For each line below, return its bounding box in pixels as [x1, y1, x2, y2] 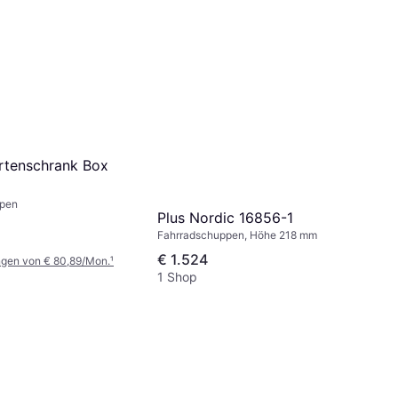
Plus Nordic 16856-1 [157, 209, 293, 227]
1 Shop [157, 269, 197, 285]
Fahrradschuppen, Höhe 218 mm [157, 228, 317, 243]
